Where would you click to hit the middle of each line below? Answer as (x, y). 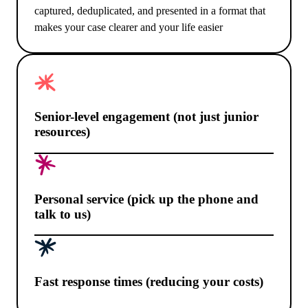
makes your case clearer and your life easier (129, 27)
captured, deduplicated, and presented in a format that (150, 11)
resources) (62, 132)
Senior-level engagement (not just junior (146, 117)
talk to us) (63, 214)
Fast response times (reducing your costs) (149, 282)
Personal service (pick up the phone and (146, 199)
